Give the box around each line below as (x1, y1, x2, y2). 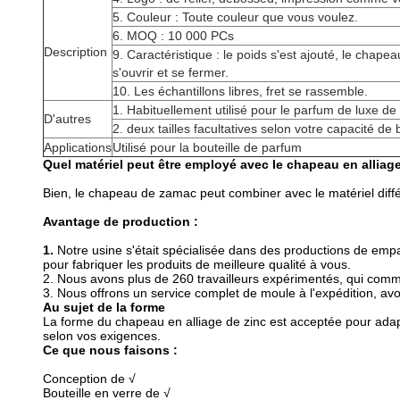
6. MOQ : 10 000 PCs (112, 29, 234, 43)
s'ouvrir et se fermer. (112, 65, 229, 79)
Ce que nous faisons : (43, 343, 178, 357)
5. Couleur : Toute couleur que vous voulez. (112, 10, 358, 24)
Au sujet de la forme (43, 300, 165, 314)
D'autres (44, 112, 91, 126)
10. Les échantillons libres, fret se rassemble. (112, 84, 368, 98)
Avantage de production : (43, 214, 198, 229)
